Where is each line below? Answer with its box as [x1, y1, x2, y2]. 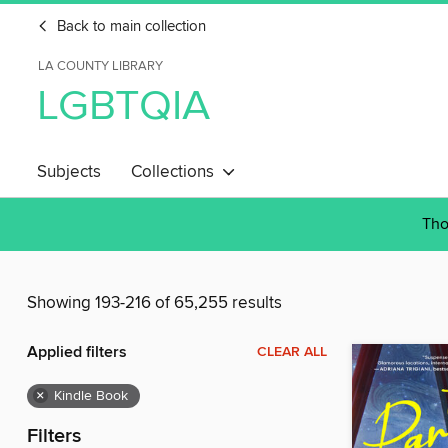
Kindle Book [54, 387, 128, 406]
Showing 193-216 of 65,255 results [27, 292, 282, 315]
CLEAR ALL [257, 343, 327, 362]
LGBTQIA [37, 80, 210, 133]
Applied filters [27, 342, 127, 364]
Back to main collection [53, 18, 206, 36]
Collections [131, 161, 222, 183]
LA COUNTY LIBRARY [38, 58, 163, 74]
